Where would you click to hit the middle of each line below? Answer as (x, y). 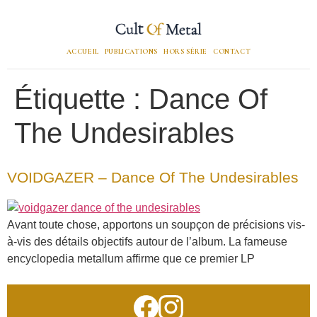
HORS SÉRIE (186, 52)
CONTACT (232, 52)
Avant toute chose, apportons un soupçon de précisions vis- (156, 225)
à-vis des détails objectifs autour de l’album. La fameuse (147, 242)
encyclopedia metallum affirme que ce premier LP (131, 259)
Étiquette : (81, 99)
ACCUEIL (82, 52)
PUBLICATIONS (131, 52)
